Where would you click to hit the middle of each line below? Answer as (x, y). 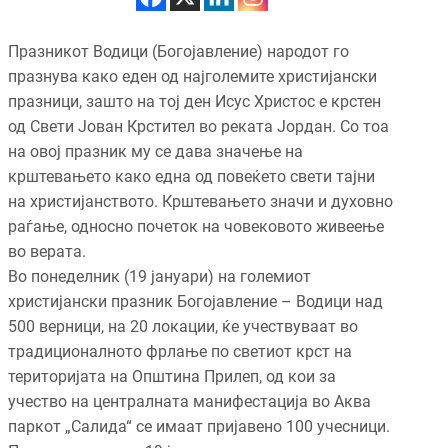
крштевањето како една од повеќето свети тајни (191, 177)
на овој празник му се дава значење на (155, 152)
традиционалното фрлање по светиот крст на (180, 352)
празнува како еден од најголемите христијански (192, 77)
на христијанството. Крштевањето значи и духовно (200, 202)
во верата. (47, 252)
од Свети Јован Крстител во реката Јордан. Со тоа (198, 127)
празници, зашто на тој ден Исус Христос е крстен (194, 102)
